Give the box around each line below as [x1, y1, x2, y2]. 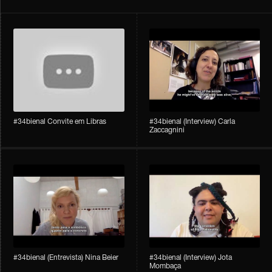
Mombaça [149, 262, 181, 270]
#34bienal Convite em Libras [13, 118, 107, 126]
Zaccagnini [149, 126, 185, 134]
